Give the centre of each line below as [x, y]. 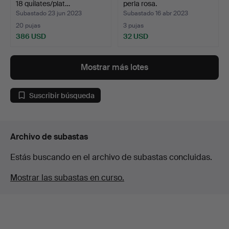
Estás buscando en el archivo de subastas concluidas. [111, 157]
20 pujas [28, 26]
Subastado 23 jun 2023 [49, 14]
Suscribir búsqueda [62, 95]
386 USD [31, 37]
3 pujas [133, 26]
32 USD [136, 37]
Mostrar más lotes [114, 67]
